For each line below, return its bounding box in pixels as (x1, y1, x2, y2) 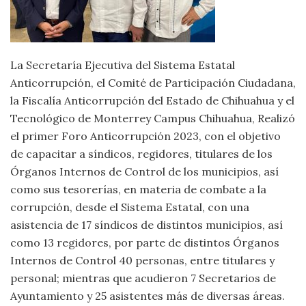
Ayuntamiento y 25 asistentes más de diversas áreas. (10, 289, 285, 303)
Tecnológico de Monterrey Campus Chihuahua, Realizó (10, 111, 295, 125)
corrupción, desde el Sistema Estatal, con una (10, 200, 249, 214)
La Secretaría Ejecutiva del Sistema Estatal (10, 58, 235, 72)
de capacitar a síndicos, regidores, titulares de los (10, 147, 273, 161)
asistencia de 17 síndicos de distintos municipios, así (10, 218, 283, 232)
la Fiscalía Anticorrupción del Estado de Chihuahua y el (10, 94, 294, 107)
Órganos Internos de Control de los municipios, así (10, 165, 279, 178)
